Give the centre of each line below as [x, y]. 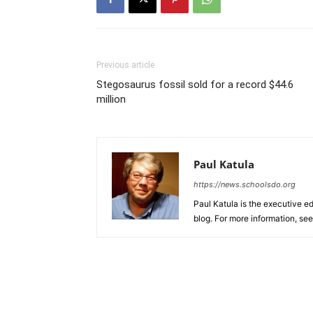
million [111, 99]
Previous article [125, 65]
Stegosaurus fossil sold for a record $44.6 [195, 84]
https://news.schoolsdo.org [245, 184]
